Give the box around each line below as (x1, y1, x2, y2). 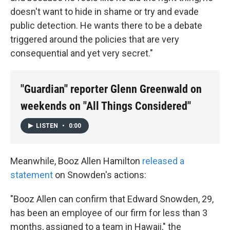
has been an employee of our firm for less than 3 (10, 207, 207, 218)
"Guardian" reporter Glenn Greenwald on (21, 83, 202, 96)
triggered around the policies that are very (10, 34, 179, 45)
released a (142, 155, 184, 166)
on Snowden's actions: (53, 169, 146, 180)
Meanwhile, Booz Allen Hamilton (10, 155, 142, 166)
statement (10, 169, 53, 180)
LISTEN (36, 122, 60, 129)
